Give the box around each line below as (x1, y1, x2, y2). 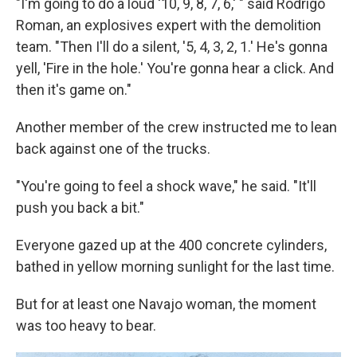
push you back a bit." (16, 198, 144, 216)
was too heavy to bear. (16, 316, 156, 334)
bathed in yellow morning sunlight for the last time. (16, 257, 335, 275)
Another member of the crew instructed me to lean (16, 118, 337, 135)
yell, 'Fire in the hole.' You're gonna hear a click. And (16, 59, 334, 76)
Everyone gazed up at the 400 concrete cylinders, (16, 236, 327, 253)
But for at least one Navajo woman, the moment (16, 295, 316, 312)
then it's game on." (16, 80, 131, 98)
